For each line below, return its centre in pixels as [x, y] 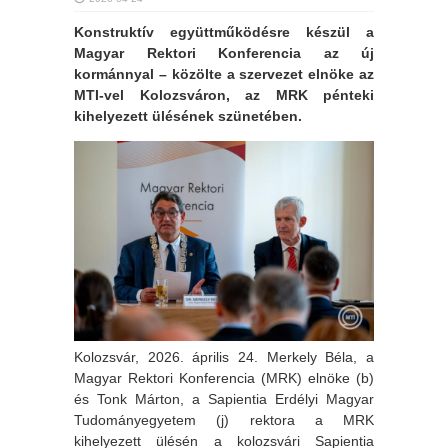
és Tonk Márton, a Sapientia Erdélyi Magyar [224, 398]
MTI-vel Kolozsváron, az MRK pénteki [224, 95]
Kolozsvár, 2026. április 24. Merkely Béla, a [224, 356]
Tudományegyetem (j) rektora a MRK [224, 419]
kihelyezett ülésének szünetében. [188, 116]
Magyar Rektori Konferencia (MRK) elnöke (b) [224, 377]
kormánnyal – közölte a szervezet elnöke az [224, 74]
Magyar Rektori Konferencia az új [224, 53]
